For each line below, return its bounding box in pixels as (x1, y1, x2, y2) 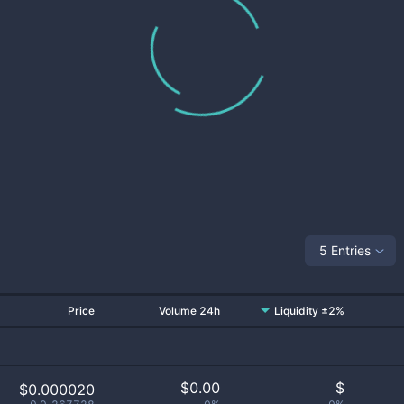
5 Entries (319, 242, 371, 258)
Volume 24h (159, 304, 220, 317)
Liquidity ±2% (274, 304, 344, 317)
